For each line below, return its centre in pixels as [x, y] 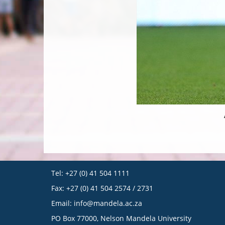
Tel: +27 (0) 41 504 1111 [90, 173]
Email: [63, 203]
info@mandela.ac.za [108, 203]
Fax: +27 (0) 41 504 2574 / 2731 [102, 188]
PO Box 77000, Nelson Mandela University [121, 218]
